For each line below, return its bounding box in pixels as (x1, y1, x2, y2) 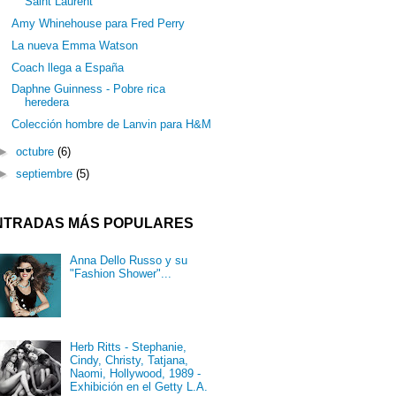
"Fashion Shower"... (70, 266, 172, 280)
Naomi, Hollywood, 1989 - (70, 367, 202, 381)
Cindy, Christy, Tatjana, (70, 354, 189, 368)
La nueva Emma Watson (11, 38, 139, 52)
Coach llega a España (11, 60, 125, 74)
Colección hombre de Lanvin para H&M (11, 118, 212, 132)
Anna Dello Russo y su (70, 253, 188, 267)
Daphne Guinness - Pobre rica (11, 82, 166, 96)
